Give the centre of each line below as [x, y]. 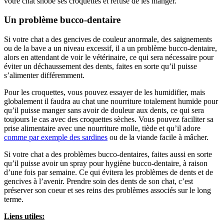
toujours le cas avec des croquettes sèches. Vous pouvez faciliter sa [109, 119]
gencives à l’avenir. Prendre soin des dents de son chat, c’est [98, 181]
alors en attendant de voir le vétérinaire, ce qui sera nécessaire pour [109, 57]
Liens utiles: [24, 216]
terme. [14, 199]
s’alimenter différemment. [44, 75]
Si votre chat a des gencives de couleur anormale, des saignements [108, 39]
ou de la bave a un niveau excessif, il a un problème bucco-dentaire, [110, 48]
